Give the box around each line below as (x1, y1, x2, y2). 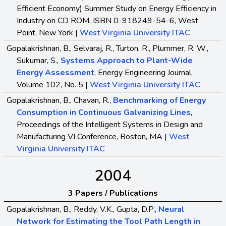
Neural (158, 203, 185, 215)
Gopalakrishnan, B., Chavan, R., (7, 94, 113, 106)
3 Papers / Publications (68, 187, 158, 199)
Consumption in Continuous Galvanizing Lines (17, 106, 191, 118)
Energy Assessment (17, 67, 94, 78)
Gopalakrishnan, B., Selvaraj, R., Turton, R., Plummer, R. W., (7, 42, 208, 54)
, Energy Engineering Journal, (94, 67, 193, 78)
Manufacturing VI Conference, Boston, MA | (17, 131, 169, 142)
